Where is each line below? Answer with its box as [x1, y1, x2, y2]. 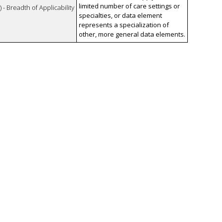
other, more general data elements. [78, 30, 185, 39]
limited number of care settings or [78, 1, 180, 11]
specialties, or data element [78, 11, 162, 20]
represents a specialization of [78, 20, 169, 30]
